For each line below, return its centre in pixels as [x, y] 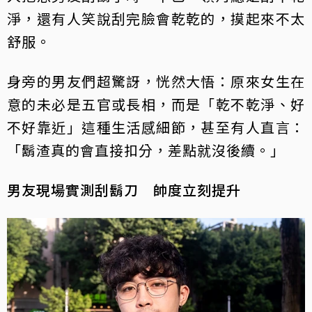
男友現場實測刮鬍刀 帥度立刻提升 [124, 189]
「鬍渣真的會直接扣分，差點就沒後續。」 [146, 150]
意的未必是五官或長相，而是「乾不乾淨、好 [156, 104]
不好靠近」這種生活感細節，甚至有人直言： [156, 127]
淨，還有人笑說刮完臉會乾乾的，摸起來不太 [156, 18]
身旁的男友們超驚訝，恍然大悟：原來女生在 [156, 81]
